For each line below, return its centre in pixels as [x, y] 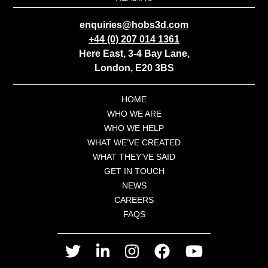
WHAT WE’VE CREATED [134, 142]
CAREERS [134, 200]
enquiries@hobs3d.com [134, 24]
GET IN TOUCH [134, 171]
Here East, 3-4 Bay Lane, [134, 53]
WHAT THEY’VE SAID [134, 156]
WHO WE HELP [134, 128]
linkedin [116, 255]
